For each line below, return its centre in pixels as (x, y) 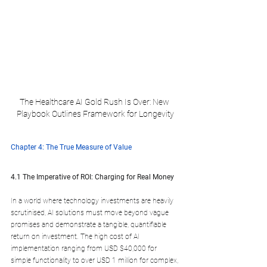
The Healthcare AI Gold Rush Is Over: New (95, 102)
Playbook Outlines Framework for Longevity (95, 114)
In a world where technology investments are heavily (93, 201)
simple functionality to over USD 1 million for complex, (95, 260)
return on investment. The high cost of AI (76, 236)
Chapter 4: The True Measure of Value (71, 147)
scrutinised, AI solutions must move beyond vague (91, 212)
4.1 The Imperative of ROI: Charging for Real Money (92, 177)
